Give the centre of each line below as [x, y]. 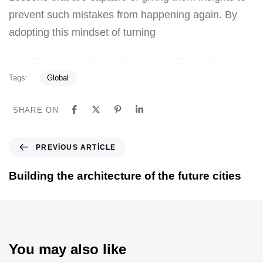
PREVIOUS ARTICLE [76, 147]
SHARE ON [36, 110]
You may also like [68, 249]
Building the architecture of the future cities [125, 176]
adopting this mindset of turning [82, 33]
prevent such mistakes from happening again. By [123, 15]
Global [58, 78]
